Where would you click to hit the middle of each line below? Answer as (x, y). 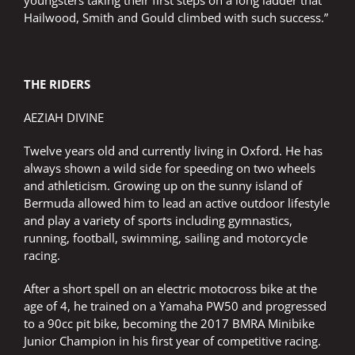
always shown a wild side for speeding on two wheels (170, 168)
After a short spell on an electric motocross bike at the (170, 289)
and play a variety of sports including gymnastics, (158, 221)
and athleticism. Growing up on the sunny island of (163, 186)
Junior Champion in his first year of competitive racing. (172, 341)
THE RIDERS (57, 84)
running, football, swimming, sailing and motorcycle (166, 238)
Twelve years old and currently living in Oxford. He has (173, 151)
